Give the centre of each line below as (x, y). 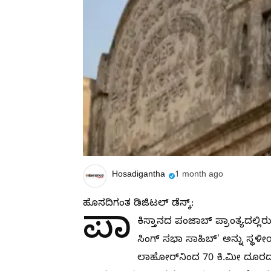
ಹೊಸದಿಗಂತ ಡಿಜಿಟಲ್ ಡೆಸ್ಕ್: (138, 205)
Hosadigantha (139, 175)
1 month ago (199, 175)
